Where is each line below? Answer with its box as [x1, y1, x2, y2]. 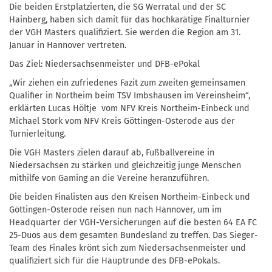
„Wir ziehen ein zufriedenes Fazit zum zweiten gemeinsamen [9, 77, 245, 88]
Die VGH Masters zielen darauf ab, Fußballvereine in [9, 147, 214, 158]
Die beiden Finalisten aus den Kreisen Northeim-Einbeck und [9, 191, 250, 202]
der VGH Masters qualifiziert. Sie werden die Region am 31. [9, 27, 240, 38]
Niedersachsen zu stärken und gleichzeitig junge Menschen [9, 160, 241, 171]
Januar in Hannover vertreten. [9, 39, 126, 50]
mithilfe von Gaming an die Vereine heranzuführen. [9, 172, 209, 183]
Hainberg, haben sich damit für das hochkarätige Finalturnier [9, 14, 250, 25]
